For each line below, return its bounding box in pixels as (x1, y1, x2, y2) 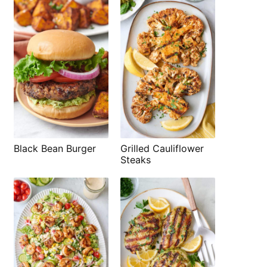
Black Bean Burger (14, 142, 96, 154)
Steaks (120, 153, 151, 166)
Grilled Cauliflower (120, 142, 204, 154)
